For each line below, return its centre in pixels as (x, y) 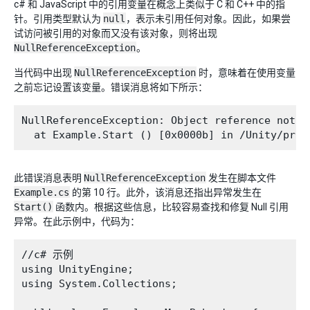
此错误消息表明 (49, 178)
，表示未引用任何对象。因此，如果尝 (208, 19)
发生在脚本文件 (241, 178)
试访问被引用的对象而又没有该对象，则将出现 (116, 33)
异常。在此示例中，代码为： (77, 221)
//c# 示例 (47, 255)
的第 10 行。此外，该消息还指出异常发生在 (166, 192)
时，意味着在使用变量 (246, 73)
